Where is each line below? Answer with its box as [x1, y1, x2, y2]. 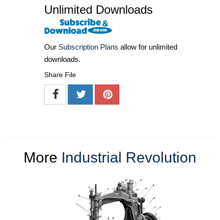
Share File [44, 71, 76, 79]
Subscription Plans [58, 43, 118, 52]
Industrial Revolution [61, 149, 196, 166]
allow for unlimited [118, 43, 177, 52]
